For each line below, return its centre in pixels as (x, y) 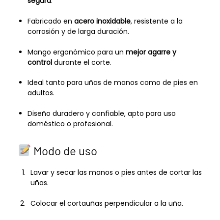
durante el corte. (82, 62)
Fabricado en (51, 21)
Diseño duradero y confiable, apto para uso (101, 114)
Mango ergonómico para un (76, 52)
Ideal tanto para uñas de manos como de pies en (112, 83)
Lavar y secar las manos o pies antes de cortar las (116, 173)
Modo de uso (64, 151)
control (40, 62)
